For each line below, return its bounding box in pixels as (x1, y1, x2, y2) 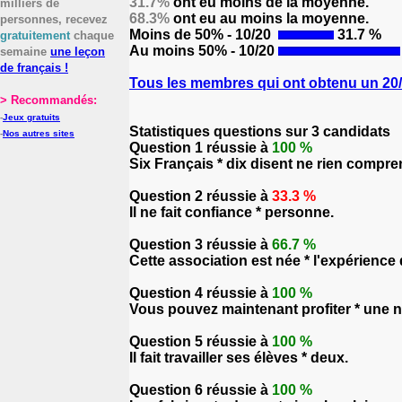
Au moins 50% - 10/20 (129, 43, 278, 58)
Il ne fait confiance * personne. (129, 205, 334, 220)
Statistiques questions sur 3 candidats (129, 124, 390, 139)
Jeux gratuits (3, 112, 60, 122)
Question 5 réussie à (129, 334, 272, 349)
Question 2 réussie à (129, 188, 272, 204)
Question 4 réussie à (129, 285, 272, 301)
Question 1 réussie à (129, 140, 272, 155)
